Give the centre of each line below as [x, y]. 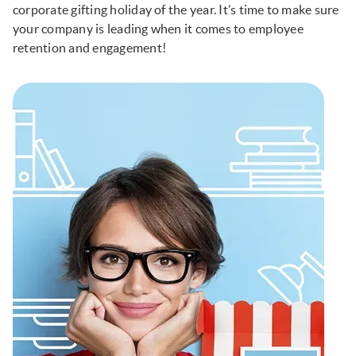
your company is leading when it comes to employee [158, 29]
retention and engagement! [90, 48]
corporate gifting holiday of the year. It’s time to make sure [176, 10]
